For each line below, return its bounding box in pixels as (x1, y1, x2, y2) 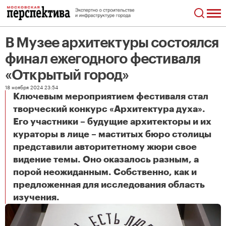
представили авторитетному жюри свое (13, 142, 197, 151)
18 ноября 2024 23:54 (5, 83, 58, 91)
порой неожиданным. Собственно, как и (13, 167, 197, 177)
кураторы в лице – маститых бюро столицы (13, 130, 211, 139)
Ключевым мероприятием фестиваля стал (13, 92, 208, 101)
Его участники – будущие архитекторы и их (13, 117, 211, 126)
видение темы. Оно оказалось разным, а (13, 155, 199, 164)
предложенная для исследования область (13, 180, 205, 189)
